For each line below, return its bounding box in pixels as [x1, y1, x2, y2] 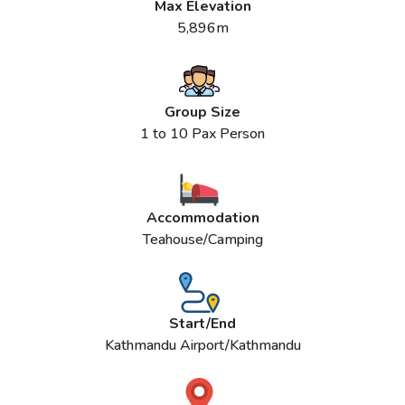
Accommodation [146, 208, 259, 228]
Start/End [169, 314, 236, 334]
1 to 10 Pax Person [140, 124, 265, 144]
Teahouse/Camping [142, 230, 263, 250]
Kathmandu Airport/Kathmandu [104, 335, 301, 355]
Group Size [165, 102, 240, 122]
